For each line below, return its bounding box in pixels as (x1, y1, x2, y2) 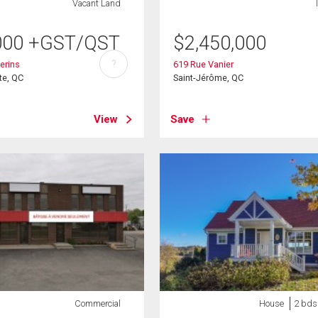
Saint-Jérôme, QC (173, 72, 244, 83)
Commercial (74, 298, 121, 309)
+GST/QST (28, 31, 121, 55)
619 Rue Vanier (173, 58, 234, 70)
